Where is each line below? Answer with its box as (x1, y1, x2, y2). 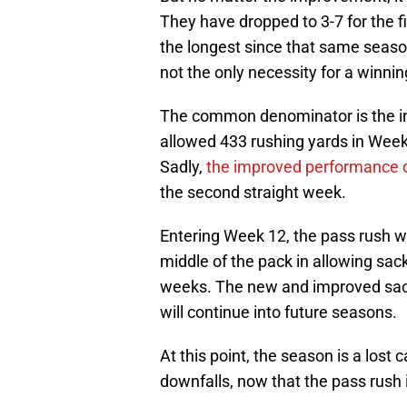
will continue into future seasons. (160, 303, 397, 323)
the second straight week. (160, 183, 346, 203)
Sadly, (160, 157, 206, 177)
